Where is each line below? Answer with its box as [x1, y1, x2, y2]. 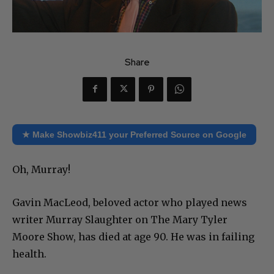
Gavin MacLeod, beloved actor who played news [12, 196, 247, 209]
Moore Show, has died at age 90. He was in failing [12, 230, 254, 243]
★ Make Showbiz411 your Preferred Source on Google [22, 129, 246, 139]
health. [12, 247, 46, 260]
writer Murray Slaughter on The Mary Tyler [12, 213, 228, 226]
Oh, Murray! [12, 163, 70, 176]
